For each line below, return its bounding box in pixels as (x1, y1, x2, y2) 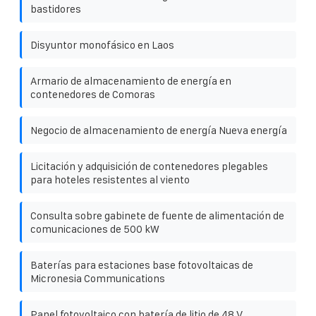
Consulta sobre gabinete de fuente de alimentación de (30, 209, 284, 221)
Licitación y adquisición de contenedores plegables (30, 159, 268, 172)
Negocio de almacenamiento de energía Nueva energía (30, 123, 287, 136)
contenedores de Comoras (30, 87, 155, 100)
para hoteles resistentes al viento (30, 173, 190, 186)
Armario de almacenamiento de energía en (30, 74, 231, 87)
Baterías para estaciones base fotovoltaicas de (30, 258, 253, 271)
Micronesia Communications (30, 272, 165, 284)
